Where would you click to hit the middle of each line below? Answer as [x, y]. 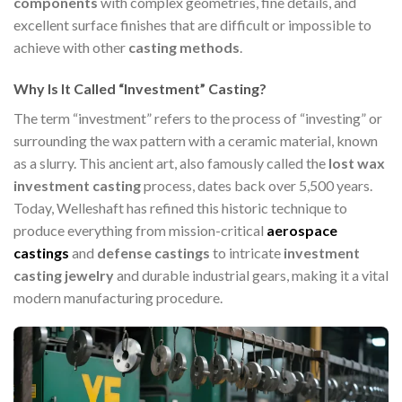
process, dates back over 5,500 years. [257, 185]
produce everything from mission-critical [140, 230]
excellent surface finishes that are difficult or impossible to [192, 24]
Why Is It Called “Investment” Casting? [140, 88]
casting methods [184, 47]
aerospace [302, 230]
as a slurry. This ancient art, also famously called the [171, 162]
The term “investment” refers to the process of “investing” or [198, 118]
